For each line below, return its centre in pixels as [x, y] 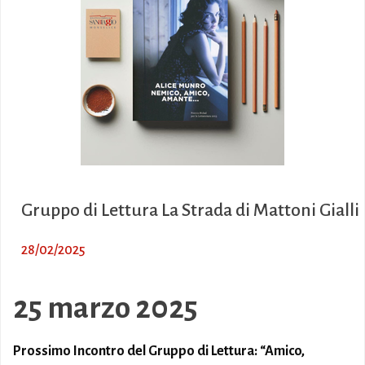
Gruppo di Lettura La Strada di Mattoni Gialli [190, 210]
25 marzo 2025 [106, 308]
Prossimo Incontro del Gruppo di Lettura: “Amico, [159, 351]
